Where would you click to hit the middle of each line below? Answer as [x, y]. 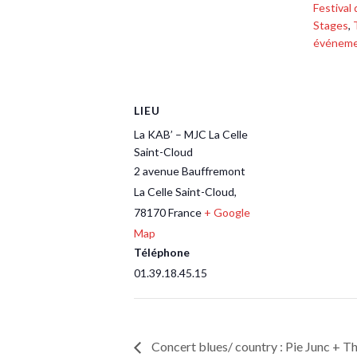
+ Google [227, 213]
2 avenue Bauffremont [190, 171]
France [185, 213]
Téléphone [162, 253]
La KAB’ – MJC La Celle [191, 135]
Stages [331, 25]
